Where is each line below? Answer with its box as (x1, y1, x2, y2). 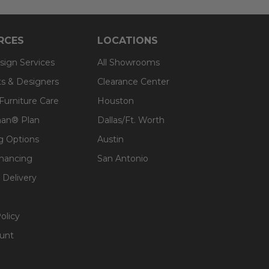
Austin (97, 133, 124, 145)
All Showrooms (97, 56, 160, 68)
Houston (97, 95, 134, 106)
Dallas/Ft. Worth (97, 114, 165, 125)
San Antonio (97, 153, 148, 164)
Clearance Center (97, 76, 169, 87)
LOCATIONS (97, 34, 158, 46)
